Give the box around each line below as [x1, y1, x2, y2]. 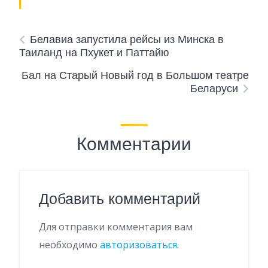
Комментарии [77, 132, 191, 157]
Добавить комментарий [39, 188, 200, 210]
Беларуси [190, 81, 238, 96]
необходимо [39, 238, 100, 252]
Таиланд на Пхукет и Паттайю [19, 45, 169, 60]
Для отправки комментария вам [39, 220, 193, 234]
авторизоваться [100, 238, 177, 252]
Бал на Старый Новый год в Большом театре [22, 68, 249, 83]
